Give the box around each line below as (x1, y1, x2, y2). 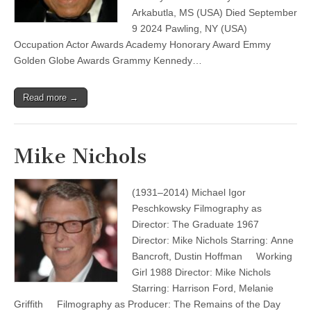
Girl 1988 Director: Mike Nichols (132, 267, 271, 278)
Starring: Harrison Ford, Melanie (132, 283, 274, 294)
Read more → (23, 92, 78, 103)
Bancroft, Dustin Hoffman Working (132, 251, 292, 262)
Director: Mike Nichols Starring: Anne (132, 235, 294, 246)
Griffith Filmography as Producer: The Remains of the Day (14, 299, 280, 310)
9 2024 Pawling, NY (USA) (132, 23, 247, 34)
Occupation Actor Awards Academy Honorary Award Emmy (14, 39, 271, 50)
